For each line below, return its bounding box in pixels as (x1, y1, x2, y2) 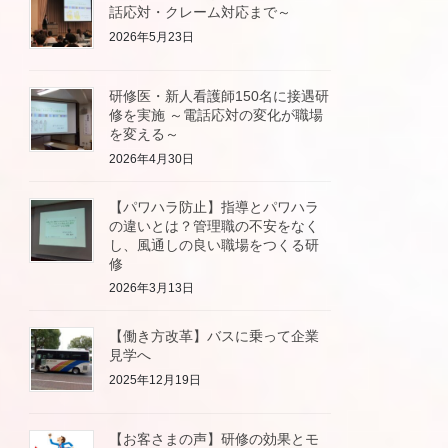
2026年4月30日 (109, 151, 195, 166)
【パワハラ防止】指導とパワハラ (109, 198, 320, 215)
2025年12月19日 (109, 372, 202, 387)
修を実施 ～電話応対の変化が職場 (109, 107, 324, 124)
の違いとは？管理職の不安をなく (109, 217, 320, 234)
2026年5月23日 (109, 29, 195, 44)
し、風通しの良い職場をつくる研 (109, 236, 320, 253)
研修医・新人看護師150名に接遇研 (109, 88, 330, 105)
